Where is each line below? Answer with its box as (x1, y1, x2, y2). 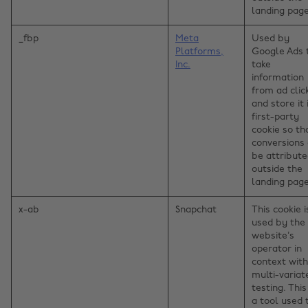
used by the (252, 218, 305, 229)
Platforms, (175, 47, 223, 58)
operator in (252, 244, 302, 255)
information (252, 73, 304, 84)
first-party (252, 112, 299, 123)
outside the (252, 164, 302, 175)
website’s (252, 231, 294, 242)
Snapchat (175, 205, 217, 216)
